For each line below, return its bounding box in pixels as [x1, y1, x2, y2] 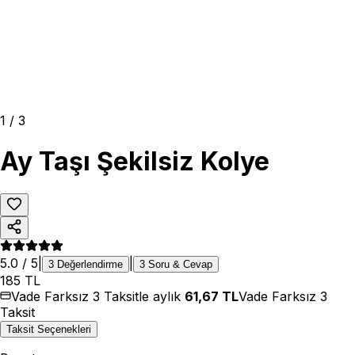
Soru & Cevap [145, 258, 212, 271]
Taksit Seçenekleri [6, 323, 91, 336]
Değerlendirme [54, 258, 123, 271]
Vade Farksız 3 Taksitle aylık [11, 288, 185, 305]
